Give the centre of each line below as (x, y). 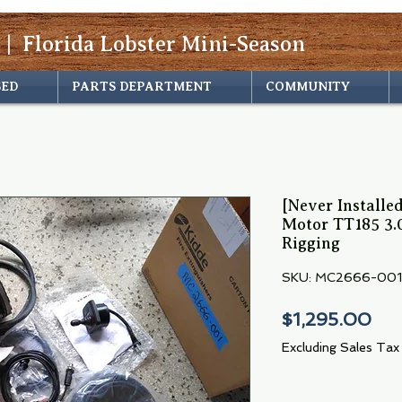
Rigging (311, 243)
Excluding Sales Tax (341, 347)
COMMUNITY (308, 86)
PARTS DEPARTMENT (142, 86)
